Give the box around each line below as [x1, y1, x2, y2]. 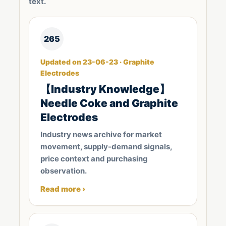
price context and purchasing [40, 154, 148, 163]
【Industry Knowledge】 [40, 83, 170, 95]
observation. [40, 166, 87, 176]
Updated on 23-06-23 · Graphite [40, 58, 154, 66]
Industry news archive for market [40, 130, 162, 139]
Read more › [40, 184, 85, 194]
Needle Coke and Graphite [40, 97, 178, 109]
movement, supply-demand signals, [40, 142, 172, 151]
